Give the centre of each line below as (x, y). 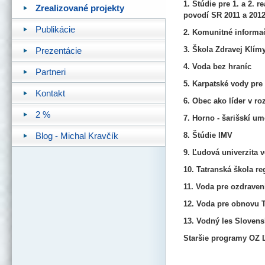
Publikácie (55, 29)
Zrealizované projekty (80, 8)
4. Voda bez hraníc (217, 66)
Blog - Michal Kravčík (77, 136)
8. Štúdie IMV (208, 135)
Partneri (51, 72)
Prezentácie (59, 51)
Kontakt (50, 93)
